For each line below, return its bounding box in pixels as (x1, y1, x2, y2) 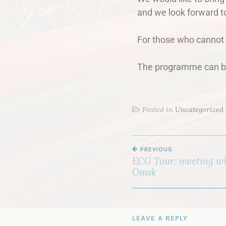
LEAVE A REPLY (132, 214, 188, 223)
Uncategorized (175, 105, 223, 115)
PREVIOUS (140, 146, 173, 153)
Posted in (142, 105, 175, 115)
